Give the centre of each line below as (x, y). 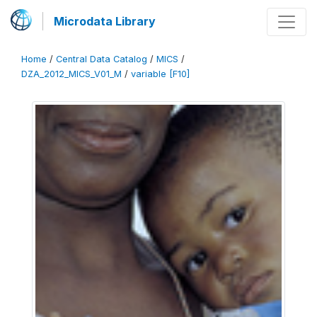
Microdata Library (105, 21)
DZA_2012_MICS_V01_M (71, 74)
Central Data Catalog (102, 59)
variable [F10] (160, 74)
